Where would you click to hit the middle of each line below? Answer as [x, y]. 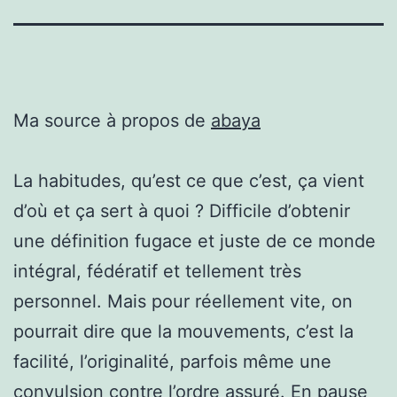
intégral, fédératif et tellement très [157, 271]
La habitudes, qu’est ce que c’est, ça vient [189, 180]
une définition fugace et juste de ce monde [195, 241]
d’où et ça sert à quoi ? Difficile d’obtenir [182, 210]
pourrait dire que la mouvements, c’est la [183, 331]
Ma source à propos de [112, 120]
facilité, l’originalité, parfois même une [172, 361]
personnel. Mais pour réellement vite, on [183, 301]
